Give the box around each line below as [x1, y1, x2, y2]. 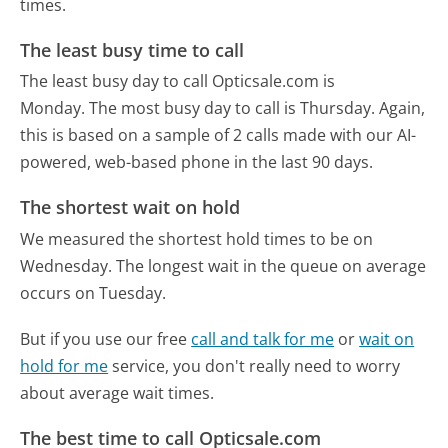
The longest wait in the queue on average [116, 254, 427, 277]
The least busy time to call [20, 37, 245, 62]
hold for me [20, 354, 109, 377]
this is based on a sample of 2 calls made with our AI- [20, 124, 417, 147]
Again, [379, 97, 426, 120]
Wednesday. [20, 254, 113, 277]
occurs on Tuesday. [20, 281, 167, 304]
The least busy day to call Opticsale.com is [20, 70, 336, 93]
